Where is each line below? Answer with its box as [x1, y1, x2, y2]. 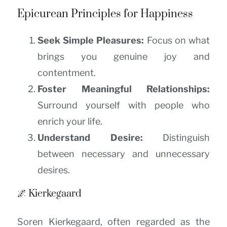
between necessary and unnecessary [37, 148, 210, 159]
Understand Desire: [37, 132, 143, 143]
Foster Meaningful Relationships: [37, 83, 210, 94]
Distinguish [142, 132, 210, 143]
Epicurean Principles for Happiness [17, 7, 193, 21]
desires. [37, 164, 70, 175]
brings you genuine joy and [37, 51, 210, 62]
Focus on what [144, 34, 210, 46]
